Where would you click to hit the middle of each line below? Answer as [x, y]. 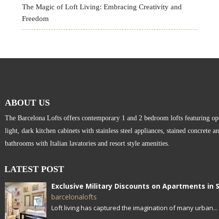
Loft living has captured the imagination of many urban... [134, 208]
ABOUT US [27, 102]
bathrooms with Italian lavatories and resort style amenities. [87, 143]
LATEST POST [34, 169]
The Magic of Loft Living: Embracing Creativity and [102, 7]
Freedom [35, 18]
